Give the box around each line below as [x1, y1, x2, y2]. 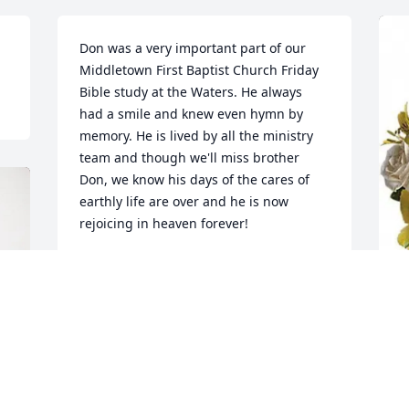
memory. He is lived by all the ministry [79, 127, 314, 145]
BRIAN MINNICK [79, 257, 182, 275]
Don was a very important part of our [79, 39, 307, 58]
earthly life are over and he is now [79, 193, 289, 211]
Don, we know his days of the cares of [79, 171, 310, 189]
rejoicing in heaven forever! [79, 215, 249, 233]
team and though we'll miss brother [79, 149, 300, 167]
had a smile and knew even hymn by [79, 105, 304, 123]
